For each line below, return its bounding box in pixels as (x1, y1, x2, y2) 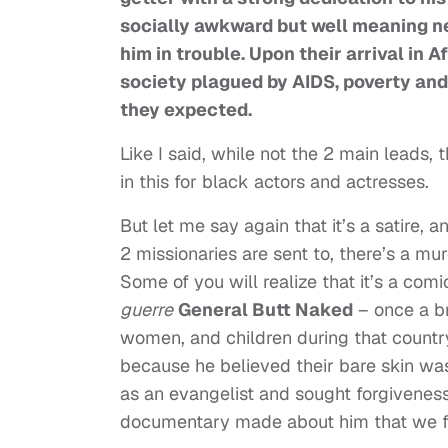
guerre (120, 298, 173, 322)
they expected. (120, 98, 252, 122)
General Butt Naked (178, 298, 353, 322)
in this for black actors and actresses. (120, 170, 429, 194)
